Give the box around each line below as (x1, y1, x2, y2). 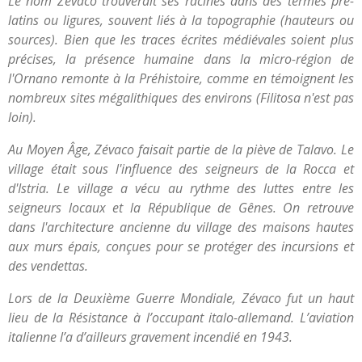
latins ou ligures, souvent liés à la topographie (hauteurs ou (8, 11, 354, 29)
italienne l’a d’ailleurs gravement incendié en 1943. (8, 328, 293, 346)
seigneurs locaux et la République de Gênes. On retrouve (8, 199, 354, 217)
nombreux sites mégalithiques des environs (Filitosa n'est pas (8, 89, 354, 107)
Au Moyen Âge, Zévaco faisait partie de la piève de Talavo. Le (8, 141, 354, 158)
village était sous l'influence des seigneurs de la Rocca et (8, 160, 354, 178)
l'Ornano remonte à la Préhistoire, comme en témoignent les (8, 69, 354, 87)
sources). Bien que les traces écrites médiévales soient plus (8, 31, 354, 48)
